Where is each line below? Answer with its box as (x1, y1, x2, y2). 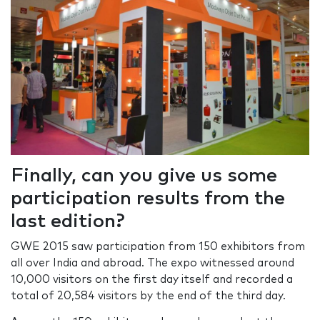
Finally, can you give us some (11, 166, 277, 186)
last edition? (11, 211, 124, 231)
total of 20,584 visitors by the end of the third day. (11, 290, 286, 301)
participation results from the (11, 189, 285, 209)
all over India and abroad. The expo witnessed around (11, 257, 294, 269)
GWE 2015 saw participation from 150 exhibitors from (11, 241, 305, 252)
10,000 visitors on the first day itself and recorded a (11, 274, 293, 285)
